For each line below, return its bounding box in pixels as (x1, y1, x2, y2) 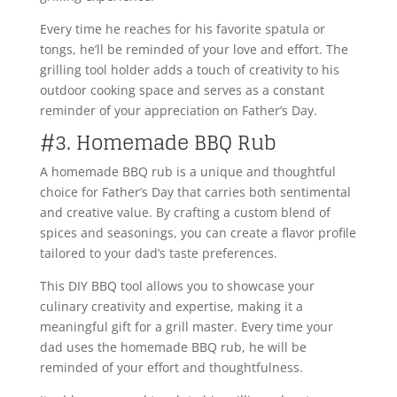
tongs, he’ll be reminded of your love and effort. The (39, 41, 348, 58)
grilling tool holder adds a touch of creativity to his (39, 61, 339, 79)
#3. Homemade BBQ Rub (39, 125, 276, 161)
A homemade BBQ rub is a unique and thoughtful (39, 163, 336, 181)
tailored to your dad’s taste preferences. (39, 245, 281, 262)
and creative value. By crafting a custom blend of (39, 204, 331, 222)
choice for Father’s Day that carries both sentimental (39, 183, 351, 201)
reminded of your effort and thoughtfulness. (39, 359, 307, 377)
